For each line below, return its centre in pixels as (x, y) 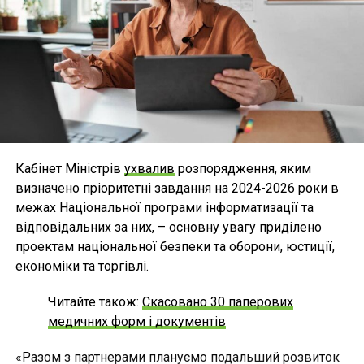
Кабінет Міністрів (69, 169)
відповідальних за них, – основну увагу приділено (168, 227)
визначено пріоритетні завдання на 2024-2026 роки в (177, 188)
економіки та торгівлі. (82, 266)
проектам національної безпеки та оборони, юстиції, (175, 247)
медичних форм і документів (136, 322)
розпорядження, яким (243, 169)
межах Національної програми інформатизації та (164, 208)
